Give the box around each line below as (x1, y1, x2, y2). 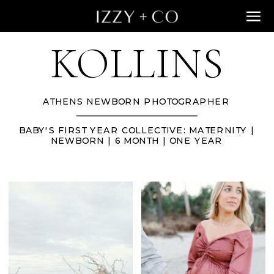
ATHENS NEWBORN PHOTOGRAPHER (43, 95, 230, 107)
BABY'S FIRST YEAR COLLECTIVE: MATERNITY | (18, 125, 254, 136)
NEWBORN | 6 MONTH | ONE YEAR (50, 135, 223, 147)
